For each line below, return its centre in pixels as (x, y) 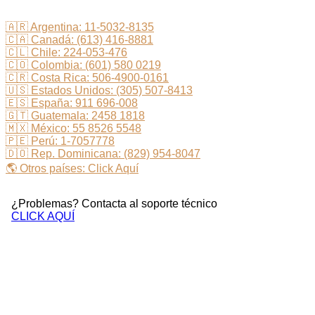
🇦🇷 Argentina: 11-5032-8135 (80, 27)
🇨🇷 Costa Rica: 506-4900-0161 (87, 77)
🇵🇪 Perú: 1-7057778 (60, 141)
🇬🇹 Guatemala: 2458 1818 (75, 115)
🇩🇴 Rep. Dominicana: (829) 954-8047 (103, 153)
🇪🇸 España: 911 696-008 (72, 103)
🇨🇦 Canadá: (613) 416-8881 (79, 39)
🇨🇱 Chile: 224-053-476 (66, 52)
